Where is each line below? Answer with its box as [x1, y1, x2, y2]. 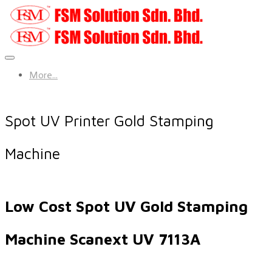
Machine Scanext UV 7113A [5, 230, 200, 248]
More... [29, 69, 58, 81]
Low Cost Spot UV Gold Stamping [5, 197, 248, 216]
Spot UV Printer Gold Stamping [5, 112, 214, 130]
